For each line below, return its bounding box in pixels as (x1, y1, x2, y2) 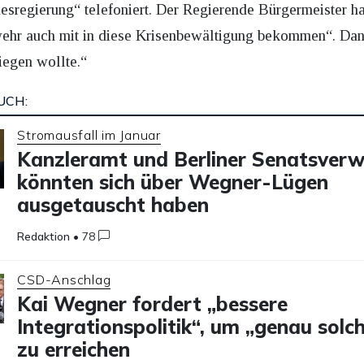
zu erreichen (17, 336, 131, 362)
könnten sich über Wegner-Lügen (17, 169, 329, 194)
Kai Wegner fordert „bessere (17, 291, 288, 316)
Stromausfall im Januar (17, 126, 161, 143)
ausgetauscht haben (17, 192, 210, 217)
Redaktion (17, 228, 71, 244)
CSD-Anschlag (17, 271, 111, 288)
